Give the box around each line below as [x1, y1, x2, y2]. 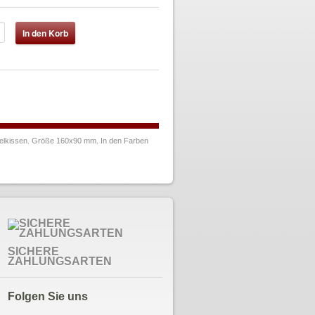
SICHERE [7, 245, 59, 257]
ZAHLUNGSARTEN [7, 255, 112, 267]
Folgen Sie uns [7, 290, 88, 302]
